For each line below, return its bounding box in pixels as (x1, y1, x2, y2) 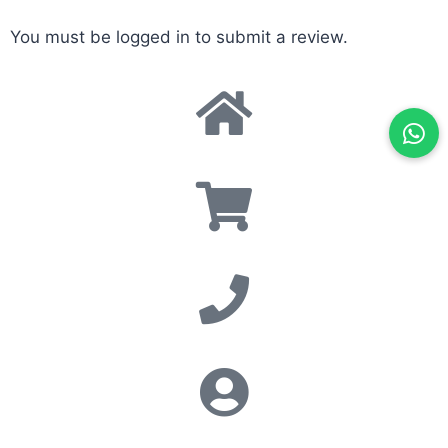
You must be (10, 27, 116, 48)
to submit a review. (190, 27, 348, 48)
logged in (116, 27, 190, 48)
